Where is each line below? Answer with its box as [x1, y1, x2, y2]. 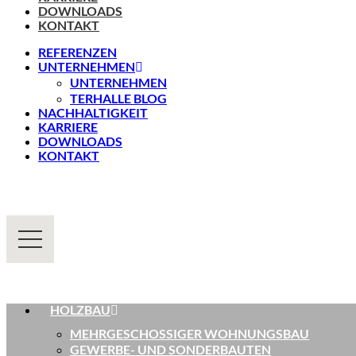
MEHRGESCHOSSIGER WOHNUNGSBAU [70, 326, 309, 341]
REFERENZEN [38, 44, 117, 60]
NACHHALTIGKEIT [38, 105, 148, 120]
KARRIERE [38, 119, 98, 134]
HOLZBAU [50, 302, 110, 317]
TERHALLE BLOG [70, 91, 167, 106]
